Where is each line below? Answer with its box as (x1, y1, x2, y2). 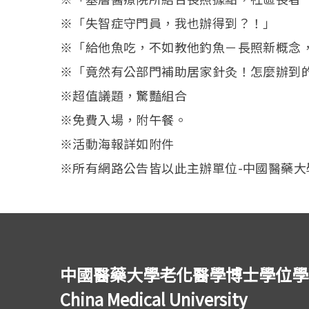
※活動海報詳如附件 (60, 134, 175, 152)
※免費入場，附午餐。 (60, 110, 187, 128)
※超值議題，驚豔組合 (60, 86, 187, 104)
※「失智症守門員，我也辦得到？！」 (60, 13, 276, 32)
